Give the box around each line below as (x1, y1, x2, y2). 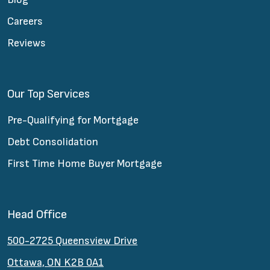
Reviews (7, 36, 46, 49)
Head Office (7, 207, 67, 222)
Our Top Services (7, 86, 90, 101)
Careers (7, 14, 43, 28)
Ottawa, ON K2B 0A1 (7, 256, 104, 269)
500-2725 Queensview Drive (7, 234, 137, 247)
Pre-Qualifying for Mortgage (7, 113, 139, 127)
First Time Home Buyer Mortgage (7, 157, 162, 170)
